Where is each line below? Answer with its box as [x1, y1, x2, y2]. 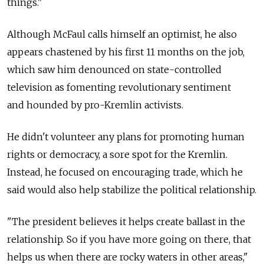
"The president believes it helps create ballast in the [7, 215, 245, 227]
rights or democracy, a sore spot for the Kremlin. [7, 148, 227, 160]
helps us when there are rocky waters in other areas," [7, 250, 248, 263]
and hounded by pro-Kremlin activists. [7, 98, 183, 111]
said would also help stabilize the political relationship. [7, 183, 256, 196]
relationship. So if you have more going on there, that [7, 233, 251, 245]
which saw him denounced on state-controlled [7, 63, 222, 75]
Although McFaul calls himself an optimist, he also [7, 28, 237, 40]
